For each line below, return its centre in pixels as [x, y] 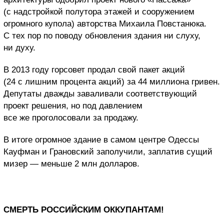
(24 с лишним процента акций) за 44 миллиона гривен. [112, 82]
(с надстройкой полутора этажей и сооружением [99, 12]
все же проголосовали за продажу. [71, 118]
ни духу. [19, 48]
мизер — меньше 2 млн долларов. [71, 164]
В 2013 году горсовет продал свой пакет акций [94, 70]
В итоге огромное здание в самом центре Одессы [101, 140]
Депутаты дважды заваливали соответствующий [100, 94]
